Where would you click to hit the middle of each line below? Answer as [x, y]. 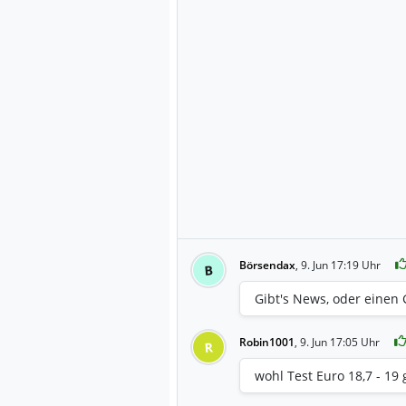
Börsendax [267, 265]
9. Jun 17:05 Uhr [340, 342]
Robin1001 [267, 342]
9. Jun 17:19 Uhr [341, 265]
